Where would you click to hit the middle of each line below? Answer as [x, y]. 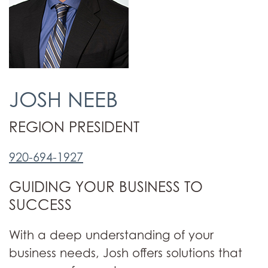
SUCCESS [40, 205]
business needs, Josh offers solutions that [126, 253]
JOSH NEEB [93, 99]
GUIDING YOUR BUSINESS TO [106, 187]
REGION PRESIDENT [74, 127]
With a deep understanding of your [111, 235]
